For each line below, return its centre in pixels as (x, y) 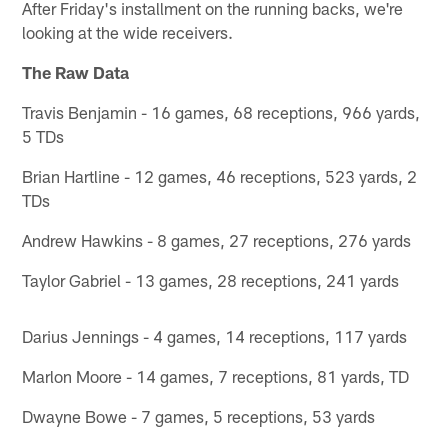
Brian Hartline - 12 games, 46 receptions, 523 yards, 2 (220, 176)
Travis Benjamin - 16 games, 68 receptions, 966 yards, (221, 112)
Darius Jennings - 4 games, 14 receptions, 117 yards (215, 336)
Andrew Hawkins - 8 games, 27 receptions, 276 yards (217, 240)
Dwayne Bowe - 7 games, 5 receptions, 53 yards (199, 416)
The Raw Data (76, 72)
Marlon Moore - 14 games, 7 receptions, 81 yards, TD (216, 376)
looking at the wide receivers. (128, 32)
